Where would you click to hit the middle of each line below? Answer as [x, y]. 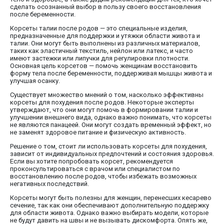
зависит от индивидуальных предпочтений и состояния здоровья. [112, 154]
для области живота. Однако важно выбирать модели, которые [109, 213]
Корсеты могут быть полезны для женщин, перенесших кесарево [111, 198]
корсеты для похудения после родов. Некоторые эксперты [102, 102]
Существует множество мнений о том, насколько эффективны [107, 95]
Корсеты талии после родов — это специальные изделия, [99, 28]
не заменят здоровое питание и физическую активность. [98, 132]
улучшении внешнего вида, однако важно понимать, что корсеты [111, 117]
